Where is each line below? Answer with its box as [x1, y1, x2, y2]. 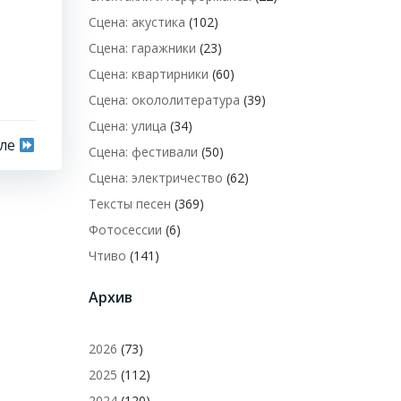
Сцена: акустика [89, 13, 185, 30]
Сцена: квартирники [89, 65, 209, 82]
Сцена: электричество [89, 169, 223, 186]
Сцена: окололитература [89, 91, 240, 108]
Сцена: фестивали [89, 143, 198, 160]
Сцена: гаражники [89, 39, 196, 56]
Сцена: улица [89, 117, 166, 134]
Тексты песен [89, 195, 171, 212]
